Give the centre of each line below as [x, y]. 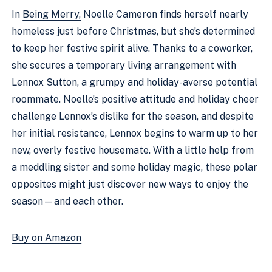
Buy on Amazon [47, 238]
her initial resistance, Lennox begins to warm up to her [135, 133]
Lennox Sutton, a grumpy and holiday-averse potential [135, 82]
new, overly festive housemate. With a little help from [133, 150]
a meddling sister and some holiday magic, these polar [135, 167]
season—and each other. [68, 201]
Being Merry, [52, 14]
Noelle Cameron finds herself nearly [165, 14]
